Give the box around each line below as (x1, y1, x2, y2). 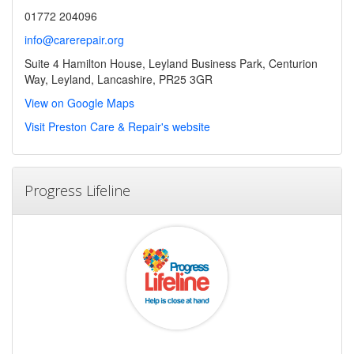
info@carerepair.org (24, 31, 124, 47)
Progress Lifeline (24, 180, 130, 200)
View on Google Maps (24, 94, 134, 111)
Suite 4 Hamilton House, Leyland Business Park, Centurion (24, 55, 318, 71)
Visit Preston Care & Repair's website (24, 118, 210, 134)
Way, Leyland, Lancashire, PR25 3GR (24, 70, 213, 87)
